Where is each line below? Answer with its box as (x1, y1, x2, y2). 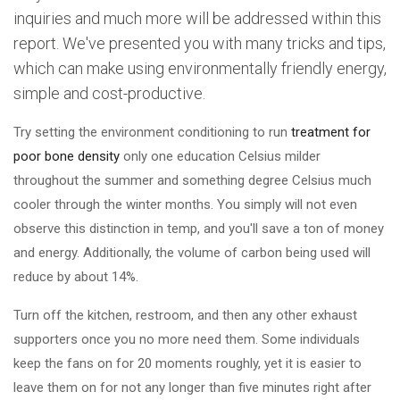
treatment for (291, 124, 371, 141)
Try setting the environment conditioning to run (13, 124, 291, 141)
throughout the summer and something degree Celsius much (13, 172, 371, 189)
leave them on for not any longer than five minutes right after (13, 379, 371, 396)
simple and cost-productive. (13, 84, 205, 104)
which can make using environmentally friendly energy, (13, 59, 387, 79)
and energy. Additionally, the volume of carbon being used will (13, 245, 371, 262)
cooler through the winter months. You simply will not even (13, 196, 357, 213)
